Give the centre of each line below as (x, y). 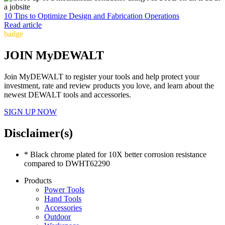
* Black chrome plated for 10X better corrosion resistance (115, 154)
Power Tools (64, 189)
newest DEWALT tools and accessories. (68, 94)
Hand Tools (63, 198)
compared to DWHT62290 (67, 163)
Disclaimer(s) (38, 133)
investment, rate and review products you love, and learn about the (109, 85)
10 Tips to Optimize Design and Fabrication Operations (92, 16)
